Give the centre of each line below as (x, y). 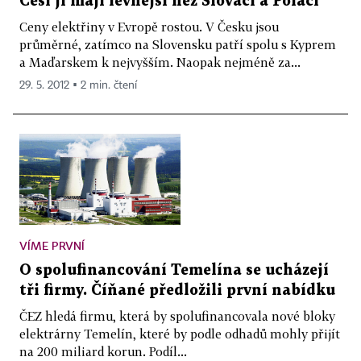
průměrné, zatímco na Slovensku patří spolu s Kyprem (178, 44)
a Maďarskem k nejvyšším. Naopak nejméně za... (160, 62)
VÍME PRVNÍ (52, 245)
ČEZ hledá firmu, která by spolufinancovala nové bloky (177, 315)
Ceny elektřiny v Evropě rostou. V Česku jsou (149, 26)
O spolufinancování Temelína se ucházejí (174, 270)
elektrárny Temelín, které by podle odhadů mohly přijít (180, 333)
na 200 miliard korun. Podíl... (103, 351)
